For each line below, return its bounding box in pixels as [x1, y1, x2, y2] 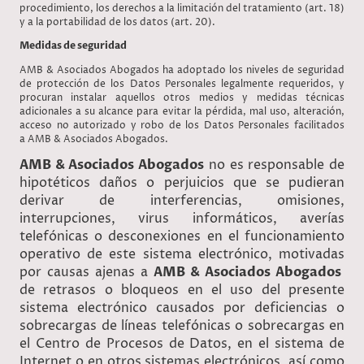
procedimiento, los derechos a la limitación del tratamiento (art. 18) [19, 2, 344, 16]
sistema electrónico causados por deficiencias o [19, 298, 344, 317]
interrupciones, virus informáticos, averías [19, 209, 344, 227]
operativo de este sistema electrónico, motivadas [19, 245, 344, 263]
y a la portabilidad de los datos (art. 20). [19, 15, 215, 30]
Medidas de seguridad [19, 39, 127, 53]
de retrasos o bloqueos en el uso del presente [19, 280, 344, 299]
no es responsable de [208, 155, 345, 174]
